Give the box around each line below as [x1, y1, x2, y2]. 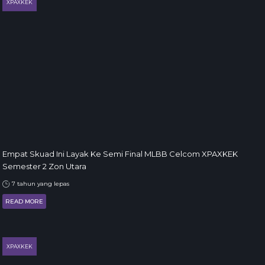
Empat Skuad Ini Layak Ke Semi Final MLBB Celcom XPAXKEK [2, 149, 238, 159]
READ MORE [5, 198, 43, 205]
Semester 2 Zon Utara [2, 161, 86, 171]
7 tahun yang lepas [10, 180, 69, 188]
